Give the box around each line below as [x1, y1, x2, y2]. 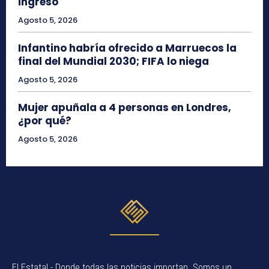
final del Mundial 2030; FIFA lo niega [18, 54, 209, 69]
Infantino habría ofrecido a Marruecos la [18, 41, 237, 56]
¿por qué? [18, 113, 71, 128]
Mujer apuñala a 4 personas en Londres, [18, 100, 231, 115]
